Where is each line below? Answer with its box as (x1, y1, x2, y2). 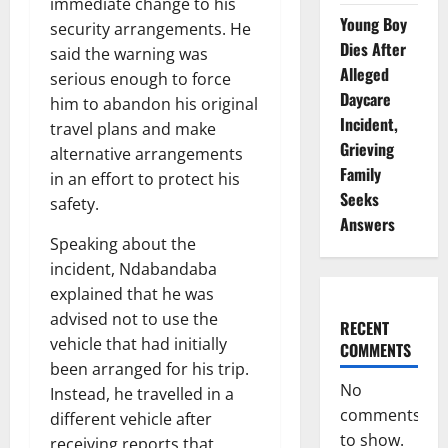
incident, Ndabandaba (50, 258, 217, 281)
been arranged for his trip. (50, 358, 249, 381)
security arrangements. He (50, 18, 251, 41)
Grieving (339, 136, 394, 161)
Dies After (339, 36, 406, 61)
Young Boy (339, 11, 407, 36)
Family (339, 161, 381, 186)
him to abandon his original (50, 93, 258, 116)
